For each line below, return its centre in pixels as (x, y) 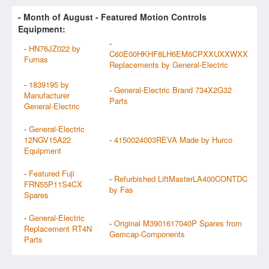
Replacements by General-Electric (169, 64)
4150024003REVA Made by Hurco (173, 139)
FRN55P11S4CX (53, 184)
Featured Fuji (52, 173)
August (78, 17)
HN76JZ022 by (55, 48)
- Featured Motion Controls (150, 17)
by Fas (121, 189)
